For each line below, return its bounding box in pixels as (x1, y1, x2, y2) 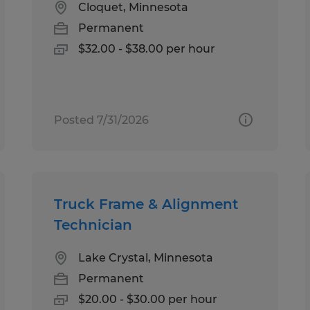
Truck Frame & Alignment (54, 195, 239, 212)
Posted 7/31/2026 (54, 113, 149, 127)
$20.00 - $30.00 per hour (78, 292, 218, 306)
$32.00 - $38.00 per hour (78, 42, 216, 55)
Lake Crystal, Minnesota (78, 250, 214, 264)
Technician (54, 216, 133, 233)
